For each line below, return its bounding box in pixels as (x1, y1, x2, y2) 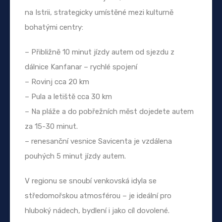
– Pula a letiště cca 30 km (25, 92, 112, 101)
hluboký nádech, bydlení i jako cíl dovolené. (25, 206, 169, 215)
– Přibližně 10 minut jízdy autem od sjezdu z (25, 47, 174, 56)
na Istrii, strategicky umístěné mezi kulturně (25, 7, 173, 17)
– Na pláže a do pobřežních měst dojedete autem (25, 107, 194, 116)
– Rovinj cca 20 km (25, 77, 89, 86)
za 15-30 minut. (25, 121, 78, 131)
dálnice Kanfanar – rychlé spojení (25, 62, 137, 71)
